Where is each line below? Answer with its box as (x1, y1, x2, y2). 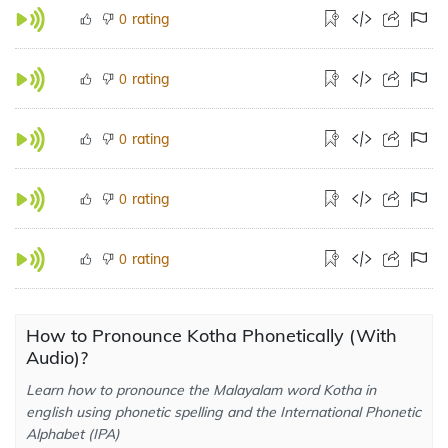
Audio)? (26, 346, 88, 369)
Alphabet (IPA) (26, 425, 120, 443)
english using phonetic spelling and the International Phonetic (26, 403, 421, 421)
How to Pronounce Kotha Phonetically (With (26, 324, 397, 347)
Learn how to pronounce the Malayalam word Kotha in (26, 381, 376, 399)
